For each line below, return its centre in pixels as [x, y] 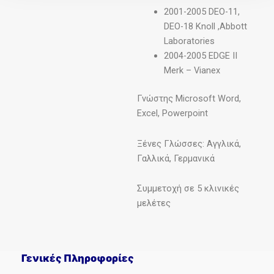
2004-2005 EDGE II [200, 56]
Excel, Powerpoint [172, 113]
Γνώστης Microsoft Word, [189, 99]
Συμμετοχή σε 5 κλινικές [188, 189]
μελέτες [154, 203]
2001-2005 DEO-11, [202, 12]
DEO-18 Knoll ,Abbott [205, 27]
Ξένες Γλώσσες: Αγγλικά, [189, 143]
